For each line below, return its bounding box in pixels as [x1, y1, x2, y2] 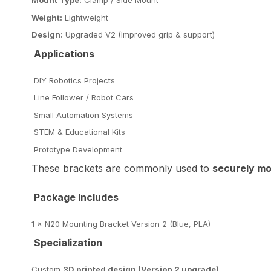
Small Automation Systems [31, 109, 133, 120]
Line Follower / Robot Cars [31, 93, 134, 103]
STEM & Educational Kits [31, 127, 125, 137]
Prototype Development [31, 144, 122, 154]
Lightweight [62, 12, 111, 22]
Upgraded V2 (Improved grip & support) [63, 30, 215, 40]
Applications [31, 47, 94, 60]
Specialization [31, 237, 105, 249]
